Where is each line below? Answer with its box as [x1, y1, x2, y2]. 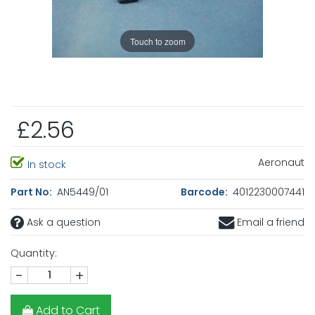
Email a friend [234, 215, 304, 230]
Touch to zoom [129, 34, 186, 47]
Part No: [11, 185, 54, 200]
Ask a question [24, 215, 101, 230]
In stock [25, 157, 66, 172]
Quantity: [11, 246, 57, 261]
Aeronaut [258, 155, 304, 170]
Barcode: [181, 185, 230, 200]
